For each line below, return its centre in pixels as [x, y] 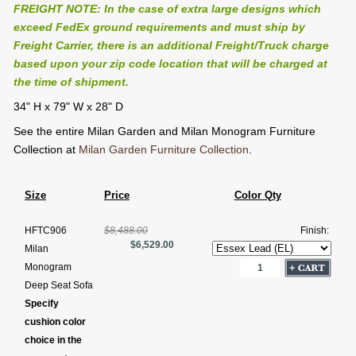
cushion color [55, 322]
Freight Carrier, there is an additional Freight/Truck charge [171, 46]
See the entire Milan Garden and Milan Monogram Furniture [164, 132]
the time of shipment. [71, 82]
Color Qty [257, 195]
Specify [42, 304]
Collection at [46, 150]
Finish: [316, 231]
